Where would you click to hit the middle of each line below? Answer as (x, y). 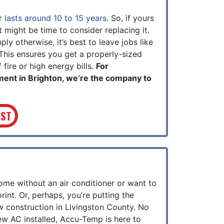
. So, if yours (130, 18)
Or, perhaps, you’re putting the (76, 195)
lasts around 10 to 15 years (55, 18)
